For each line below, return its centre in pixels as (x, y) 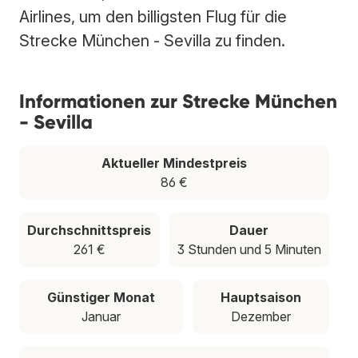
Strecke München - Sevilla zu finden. (152, 40)
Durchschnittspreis (89, 230)
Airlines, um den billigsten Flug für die (153, 16)
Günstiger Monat (101, 297)
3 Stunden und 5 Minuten (249, 249)
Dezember (261, 316)
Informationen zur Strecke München (178, 101)
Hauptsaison (261, 297)
